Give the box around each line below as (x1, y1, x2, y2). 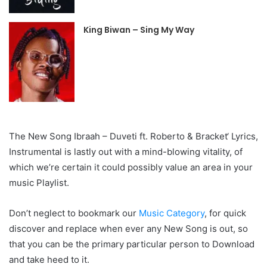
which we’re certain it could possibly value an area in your (9, 162, 253, 173)
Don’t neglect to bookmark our (9, 207, 139, 219)
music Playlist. (9, 177, 69, 189)
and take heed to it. (9, 254, 89, 266)
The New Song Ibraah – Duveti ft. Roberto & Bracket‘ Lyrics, (9, 131, 258, 142)
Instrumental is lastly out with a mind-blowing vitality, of (9, 146, 243, 158)
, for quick (204, 207, 246, 219)
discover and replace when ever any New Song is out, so (9, 223, 248, 235)
